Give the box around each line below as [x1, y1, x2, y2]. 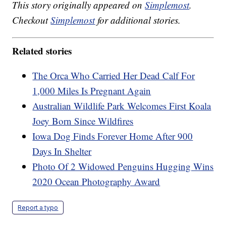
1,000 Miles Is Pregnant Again [32, 84, 151, 97]
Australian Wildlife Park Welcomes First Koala [32, 99, 211, 112]
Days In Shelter [32, 144, 92, 157]
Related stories [12, 43, 72, 58]
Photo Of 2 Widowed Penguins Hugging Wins [32, 159, 214, 173]
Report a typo [18, 203, 59, 211]
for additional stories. [95, 14, 181, 27]
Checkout [12, 14, 51, 27]
